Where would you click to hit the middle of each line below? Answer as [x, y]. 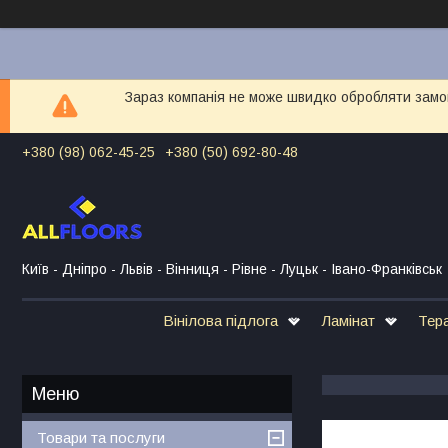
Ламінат [347, 320]
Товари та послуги [101, 437]
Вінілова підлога [220, 320]
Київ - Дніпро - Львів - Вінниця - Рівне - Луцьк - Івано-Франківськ [232, 268]
